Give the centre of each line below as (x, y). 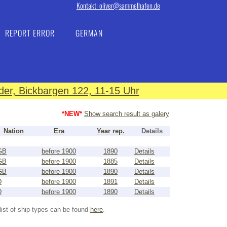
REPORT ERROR (30, 33)
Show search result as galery (127, 114)
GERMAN (89, 33)
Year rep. (110, 131)
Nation (13, 131)
